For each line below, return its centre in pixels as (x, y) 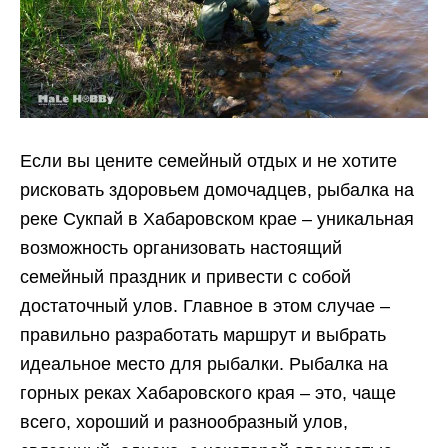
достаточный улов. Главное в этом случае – (205, 306)
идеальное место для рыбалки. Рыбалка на (204, 364)
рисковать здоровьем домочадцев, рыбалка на (217, 190)
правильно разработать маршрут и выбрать (203, 335)
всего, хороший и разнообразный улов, (184, 422)
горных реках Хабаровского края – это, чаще (208, 393)
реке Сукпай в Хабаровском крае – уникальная (217, 219)
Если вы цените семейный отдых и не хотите (208, 161)
